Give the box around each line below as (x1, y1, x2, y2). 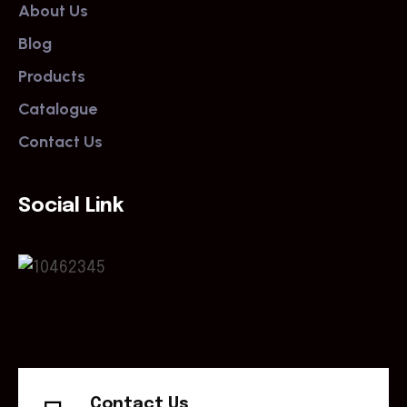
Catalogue (18, 99, 97, 119)
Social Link (18, 196, 124, 216)
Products (18, 66, 85, 86)
